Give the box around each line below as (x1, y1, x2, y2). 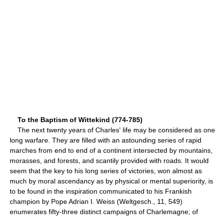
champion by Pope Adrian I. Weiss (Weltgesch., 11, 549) (10, 197, 182, 205)
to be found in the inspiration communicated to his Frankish (10, 187, 192, 195)
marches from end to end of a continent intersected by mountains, (10, 146, 213, 154)
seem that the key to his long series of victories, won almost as (10, 166, 202, 175)
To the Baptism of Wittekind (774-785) (18, 115, 143, 124)
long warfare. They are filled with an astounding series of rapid (10, 136, 201, 144)
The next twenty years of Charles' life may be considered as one (10, 126, 215, 134)
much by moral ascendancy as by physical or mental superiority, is (10, 177, 213, 185)
